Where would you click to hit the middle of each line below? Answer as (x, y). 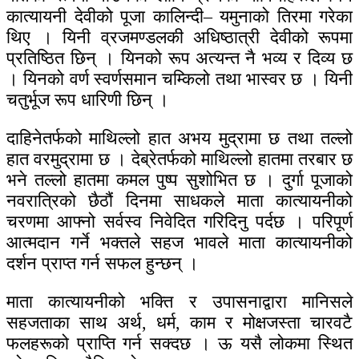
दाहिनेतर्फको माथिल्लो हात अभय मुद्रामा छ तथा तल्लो (179, 139)
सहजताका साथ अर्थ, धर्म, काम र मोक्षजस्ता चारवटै (179, 323)
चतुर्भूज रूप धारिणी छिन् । (88, 100)
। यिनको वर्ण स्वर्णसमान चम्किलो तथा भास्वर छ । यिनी (179, 79)
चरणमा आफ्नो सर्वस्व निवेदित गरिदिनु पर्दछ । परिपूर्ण (179, 222)
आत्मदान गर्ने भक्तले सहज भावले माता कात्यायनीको (179, 243)
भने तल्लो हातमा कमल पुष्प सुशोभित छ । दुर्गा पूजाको (179, 180)
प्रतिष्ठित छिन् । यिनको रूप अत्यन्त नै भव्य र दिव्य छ (179, 58)
